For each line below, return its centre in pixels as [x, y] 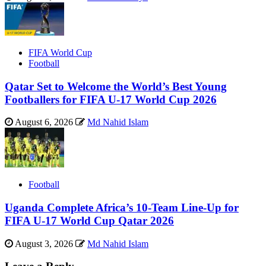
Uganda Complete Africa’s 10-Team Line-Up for [122, 207]
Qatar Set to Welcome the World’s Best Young [116, 86]
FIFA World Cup [60, 52]
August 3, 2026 [44, 243]
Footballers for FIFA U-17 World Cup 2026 [111, 99]
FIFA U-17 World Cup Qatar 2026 [89, 220]
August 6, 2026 [44, 122]
